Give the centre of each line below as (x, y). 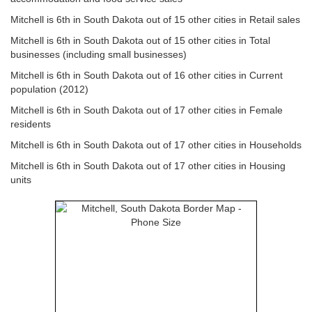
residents (31, 124)
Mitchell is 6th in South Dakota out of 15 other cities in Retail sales (155, 19)
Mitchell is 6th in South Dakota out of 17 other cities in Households (156, 145)
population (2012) (49, 89)
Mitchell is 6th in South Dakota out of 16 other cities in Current (147, 75)
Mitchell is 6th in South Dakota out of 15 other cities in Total (140, 40)
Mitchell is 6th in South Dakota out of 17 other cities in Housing (148, 166)
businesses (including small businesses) (99, 54)
